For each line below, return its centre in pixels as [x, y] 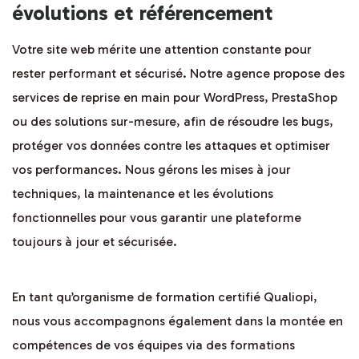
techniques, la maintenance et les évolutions [143, 194]
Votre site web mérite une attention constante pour [162, 50]
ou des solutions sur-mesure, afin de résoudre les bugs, [173, 122]
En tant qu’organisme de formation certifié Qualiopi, [165, 297]
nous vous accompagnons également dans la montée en [177, 321]
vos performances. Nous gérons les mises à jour [151, 170]
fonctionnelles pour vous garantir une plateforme [157, 218]
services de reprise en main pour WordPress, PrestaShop [175, 98]
